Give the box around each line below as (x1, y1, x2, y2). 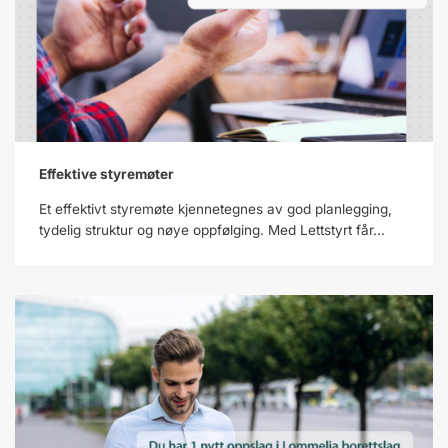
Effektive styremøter (39, 166, 177, 182)
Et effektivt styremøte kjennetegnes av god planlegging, (39, 201, 392, 217)
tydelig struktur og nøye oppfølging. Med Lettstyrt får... (39, 222, 385, 238)
